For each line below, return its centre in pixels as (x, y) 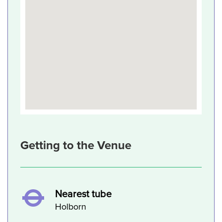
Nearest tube (83, 194)
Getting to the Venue (76, 145)
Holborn (71, 207)
